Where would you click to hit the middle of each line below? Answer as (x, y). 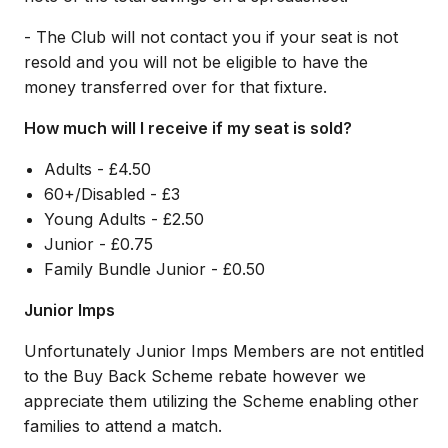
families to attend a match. (123, 426)
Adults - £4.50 (97, 169)
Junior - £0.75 (98, 244)
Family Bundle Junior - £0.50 (154, 269)
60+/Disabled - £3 (112, 194)
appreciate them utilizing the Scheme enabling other (221, 401)
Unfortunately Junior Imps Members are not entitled (224, 351)
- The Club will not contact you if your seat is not (211, 37)
